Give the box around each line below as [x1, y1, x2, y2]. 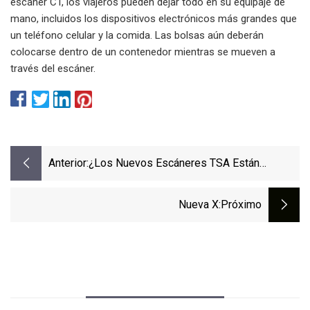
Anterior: [48, 156, 89, 170]
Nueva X [179, 198, 219, 212]
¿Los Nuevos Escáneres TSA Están [89, 156, 259, 170]
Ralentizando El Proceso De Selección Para [89, 175, 300, 189]
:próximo [219, 198, 262, 212]
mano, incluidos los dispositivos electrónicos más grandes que [10, 12, 297, 25]
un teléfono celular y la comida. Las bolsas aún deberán [10, 28, 264, 42]
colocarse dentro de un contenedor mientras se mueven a [10, 45, 275, 58]
